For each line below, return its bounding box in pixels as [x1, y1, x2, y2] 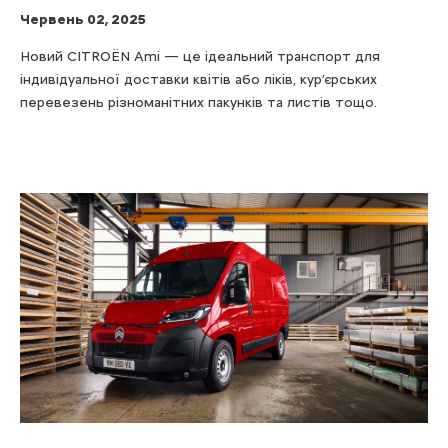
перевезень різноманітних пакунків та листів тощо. [20, 94, 377, 112]
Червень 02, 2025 [20, 11, 146, 29]
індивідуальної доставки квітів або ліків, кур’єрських [20, 71, 377, 89]
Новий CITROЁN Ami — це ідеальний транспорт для [20, 48, 380, 66]
